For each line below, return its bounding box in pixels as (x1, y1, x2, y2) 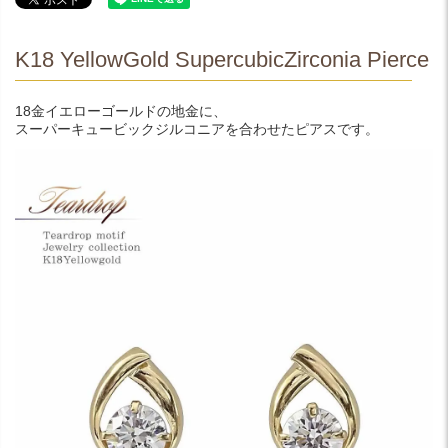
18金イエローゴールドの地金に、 (15, 102, 227, 119)
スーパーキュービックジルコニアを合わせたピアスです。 (15, 120, 379, 137)
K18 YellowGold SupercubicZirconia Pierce (15, 46, 429, 72)
